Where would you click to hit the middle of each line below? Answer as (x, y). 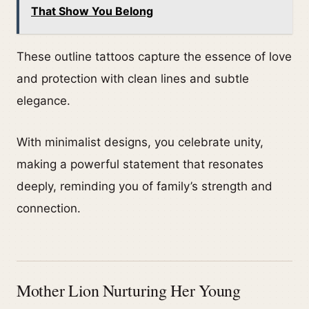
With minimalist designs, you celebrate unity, (140, 142)
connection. (49, 208)
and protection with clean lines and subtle (133, 78)
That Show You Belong (92, 11)
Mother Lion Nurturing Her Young (129, 290)
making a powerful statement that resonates (140, 164)
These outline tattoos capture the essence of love (154, 56)
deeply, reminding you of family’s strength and (144, 186)
